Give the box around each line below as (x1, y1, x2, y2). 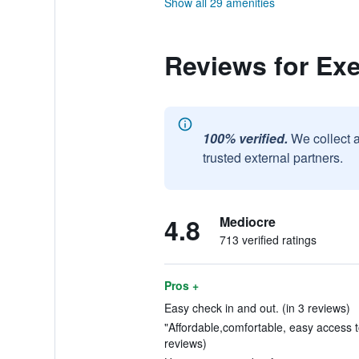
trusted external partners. (202, 148, 343, 167)
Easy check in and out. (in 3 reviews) (163, 300, 350, 316)
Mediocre (219, 212, 276, 231)
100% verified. (202, 129, 288, 147)
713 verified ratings (219, 232, 317, 248)
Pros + (163, 277, 199, 293)
